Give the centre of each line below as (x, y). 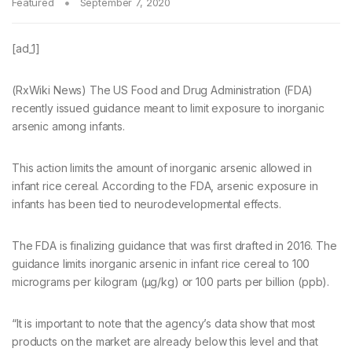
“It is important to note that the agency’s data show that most (164, 324)
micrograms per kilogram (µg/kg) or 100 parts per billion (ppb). (171, 282)
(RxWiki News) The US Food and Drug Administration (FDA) (163, 90)
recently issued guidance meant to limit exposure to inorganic (168, 108)
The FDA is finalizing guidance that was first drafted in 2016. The (174, 246)
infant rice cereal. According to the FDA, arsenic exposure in (165, 186)
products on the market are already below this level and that (165, 342)
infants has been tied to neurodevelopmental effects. (147, 204)
